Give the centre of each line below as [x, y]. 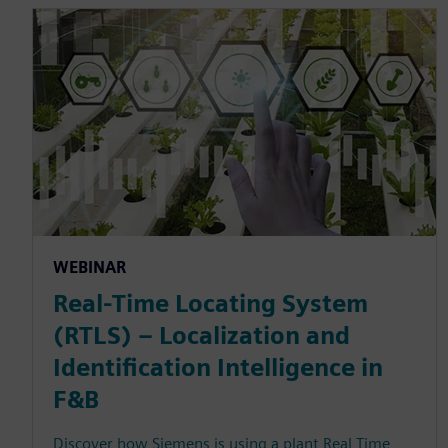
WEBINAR [89, 268]
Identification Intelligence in [218, 368]
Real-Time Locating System [210, 304]
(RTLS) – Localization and [201, 336]
